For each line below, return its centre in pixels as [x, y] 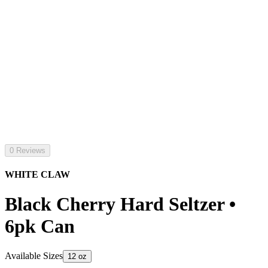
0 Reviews [28, 150]
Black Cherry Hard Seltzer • [120, 204]
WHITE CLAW [37, 175]
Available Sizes [34, 256]
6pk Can [40, 226]
